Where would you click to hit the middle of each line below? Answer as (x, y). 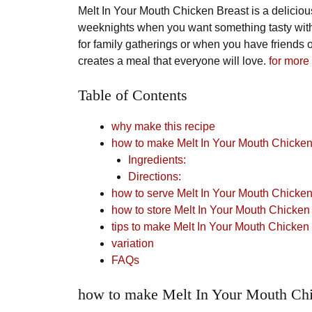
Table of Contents (133, 95)
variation (133, 243)
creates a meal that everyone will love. (173, 61)
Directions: (155, 176)
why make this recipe (163, 126)
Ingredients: (157, 159)
